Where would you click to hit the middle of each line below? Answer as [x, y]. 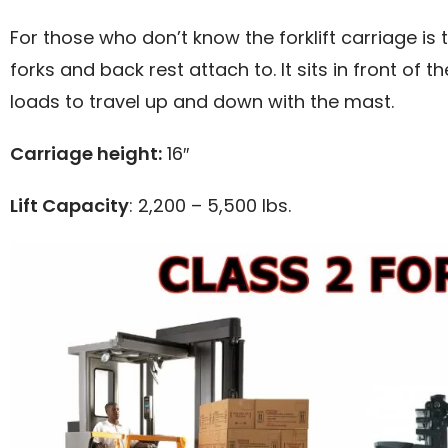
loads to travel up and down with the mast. [202, 101]
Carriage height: [86, 153]
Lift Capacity [69, 205]
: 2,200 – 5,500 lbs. [210, 205]
